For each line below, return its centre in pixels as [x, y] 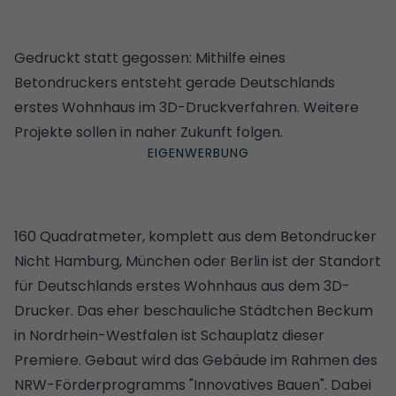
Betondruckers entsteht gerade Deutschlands [175, 82]
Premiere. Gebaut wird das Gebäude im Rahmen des [196, 360]
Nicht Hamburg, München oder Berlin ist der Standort [198, 261]
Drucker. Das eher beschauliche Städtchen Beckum [194, 310]
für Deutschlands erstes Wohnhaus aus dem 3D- [182, 286]
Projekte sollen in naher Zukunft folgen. [148, 132]
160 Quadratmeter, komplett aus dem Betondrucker [195, 236]
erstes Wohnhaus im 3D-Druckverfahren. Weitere [187, 107]
